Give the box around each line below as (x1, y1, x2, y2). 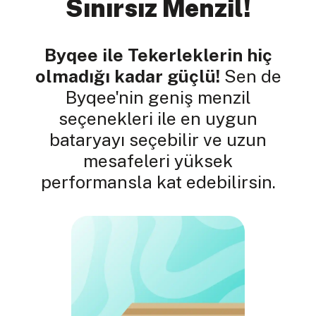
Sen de (219, 66, 281, 87)
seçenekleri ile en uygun (59, 108, 257, 130)
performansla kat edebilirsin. (40, 171, 276, 193)
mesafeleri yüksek (83, 150, 233, 172)
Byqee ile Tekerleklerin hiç (44, 44, 272, 66)
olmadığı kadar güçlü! (35, 66, 220, 87)
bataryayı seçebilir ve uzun (49, 129, 267, 151)
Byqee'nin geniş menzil (65, 87, 251, 109)
